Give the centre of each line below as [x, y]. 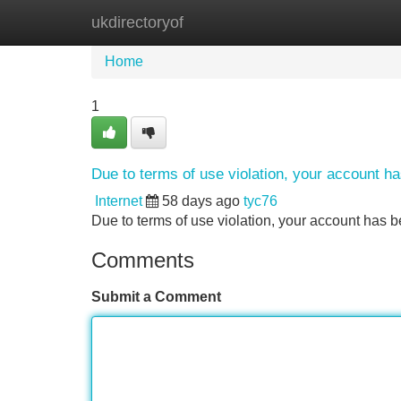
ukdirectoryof [137, 22]
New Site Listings [239, 22]
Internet [119, 201]
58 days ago [201, 201]
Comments [143, 260]
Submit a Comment [156, 297]
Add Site [349, 22]
